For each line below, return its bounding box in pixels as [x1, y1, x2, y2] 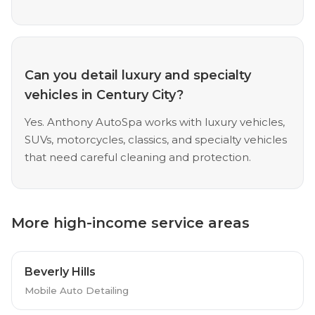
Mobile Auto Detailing [24, 284, 129, 296]
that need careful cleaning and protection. [24, 150, 251, 164]
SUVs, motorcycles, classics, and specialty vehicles [24, 132, 287, 146]
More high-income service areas [11, 214, 250, 231]
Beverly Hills [24, 264, 96, 278]
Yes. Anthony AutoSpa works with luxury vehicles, [24, 115, 285, 129]
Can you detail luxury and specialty [24, 67, 251, 83]
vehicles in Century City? [24, 86, 184, 103]
